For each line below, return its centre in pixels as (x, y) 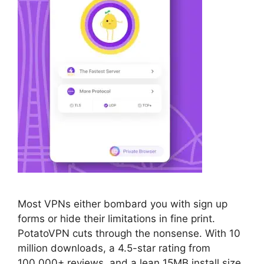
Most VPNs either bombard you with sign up (123, 204)
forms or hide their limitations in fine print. (116, 219)
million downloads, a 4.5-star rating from (114, 248)
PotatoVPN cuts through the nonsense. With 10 (129, 233)
